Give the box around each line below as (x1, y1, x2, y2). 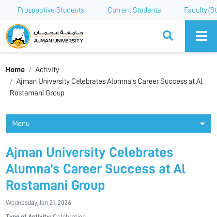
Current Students (108, 6, 161, 14)
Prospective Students (17, 6, 84, 14)
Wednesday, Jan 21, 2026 (6, 199, 71, 206)
